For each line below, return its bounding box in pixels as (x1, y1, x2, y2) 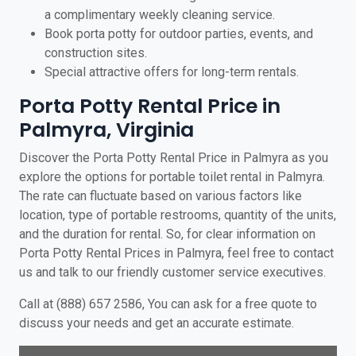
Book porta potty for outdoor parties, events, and (44, 26, 313, 41)
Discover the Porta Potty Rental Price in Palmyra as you (19, 150, 328, 165)
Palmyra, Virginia (19, 116, 194, 144)
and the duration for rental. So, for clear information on (19, 226, 315, 242)
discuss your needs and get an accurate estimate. (19, 315, 294, 331)
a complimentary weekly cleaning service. (44, 7, 275, 22)
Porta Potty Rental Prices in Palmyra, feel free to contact (19, 246, 334, 261)
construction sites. (44, 45, 147, 60)
